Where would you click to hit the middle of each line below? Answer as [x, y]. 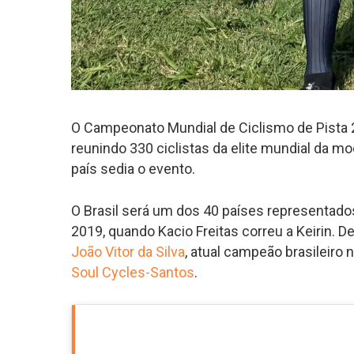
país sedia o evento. [134, 168]
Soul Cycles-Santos [133, 272]
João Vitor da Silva [128, 251]
